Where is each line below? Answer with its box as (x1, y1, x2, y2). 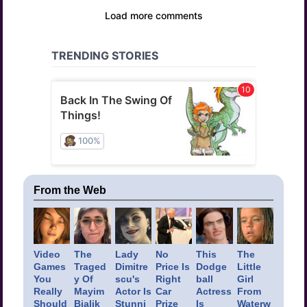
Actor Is (114, 286, 151, 297)
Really (34, 286, 62, 297)
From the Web (34, 184, 106, 197)
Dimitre (114, 261, 148, 273)
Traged (74, 261, 107, 273)
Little (236, 261, 261, 273)
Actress (196, 286, 232, 297)
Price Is (155, 261, 190, 273)
